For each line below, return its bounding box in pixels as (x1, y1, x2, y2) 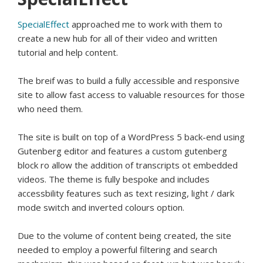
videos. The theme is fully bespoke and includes (18, 173, 210, 186)
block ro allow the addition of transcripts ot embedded (18, 159, 238, 171)
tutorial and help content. (18, 46, 118, 59)
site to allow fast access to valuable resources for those (18, 89, 245, 101)
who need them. (18, 103, 83, 115)
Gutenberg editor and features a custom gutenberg (18, 145, 227, 157)
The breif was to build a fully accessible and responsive (18, 75, 240, 87)
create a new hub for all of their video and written (18, 32, 217, 45)
